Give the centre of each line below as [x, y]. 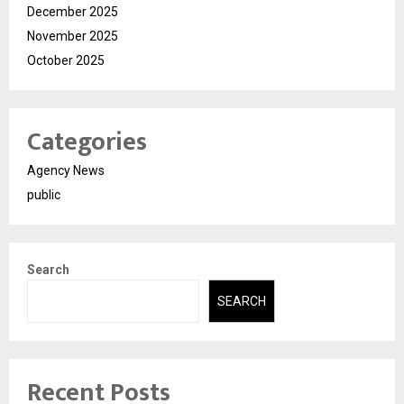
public [44, 194]
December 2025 [73, 11]
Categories [87, 142]
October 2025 [66, 60]
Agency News [66, 170]
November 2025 [73, 36]
